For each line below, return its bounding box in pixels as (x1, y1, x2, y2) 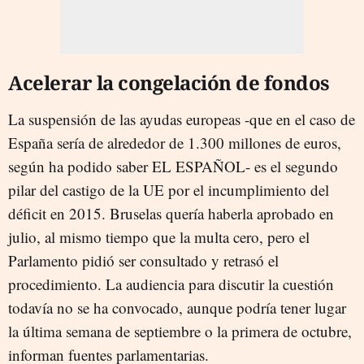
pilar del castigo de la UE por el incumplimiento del (8, 180, 329, 200)
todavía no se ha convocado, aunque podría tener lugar (8, 297, 346, 318)
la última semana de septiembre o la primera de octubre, (8, 321, 352, 341)
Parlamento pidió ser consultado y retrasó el (8, 250, 279, 271)
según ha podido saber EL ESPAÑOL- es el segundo (8, 156, 338, 176)
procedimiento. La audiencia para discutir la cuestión (8, 274, 334, 294)
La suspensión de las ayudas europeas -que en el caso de (8, 109, 355, 129)
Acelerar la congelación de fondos (8, 69, 330, 96)
